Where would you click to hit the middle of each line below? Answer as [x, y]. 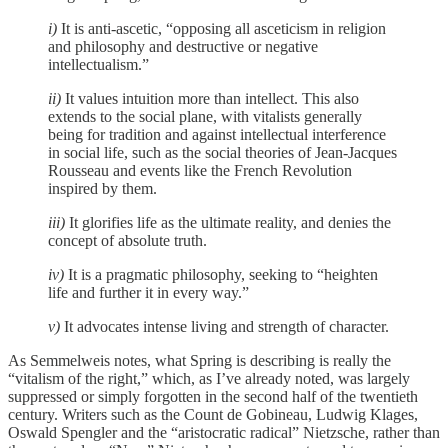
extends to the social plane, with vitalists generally [205, 116]
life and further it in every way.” [148, 292]
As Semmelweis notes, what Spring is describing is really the [199, 360]
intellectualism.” [98, 64]
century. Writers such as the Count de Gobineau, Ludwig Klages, [213, 414]
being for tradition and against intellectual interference [217, 134]
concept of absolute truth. [127, 240]
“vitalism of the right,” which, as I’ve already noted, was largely [209, 378]
